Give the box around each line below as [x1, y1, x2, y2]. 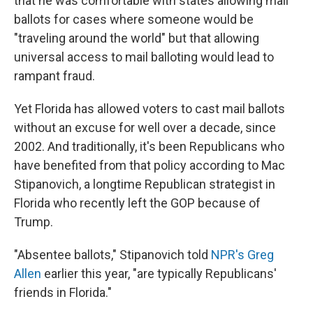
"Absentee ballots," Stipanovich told [14, 247, 211, 263]
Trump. [14, 214, 53, 230]
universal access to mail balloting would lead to [14, 50, 274, 65]
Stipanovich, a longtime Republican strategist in [14, 177, 275, 192]
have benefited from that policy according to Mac [14, 158, 285, 173]
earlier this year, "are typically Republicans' [41, 266, 277, 282]
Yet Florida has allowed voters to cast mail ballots [14, 101, 285, 117]
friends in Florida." [14, 285, 112, 300]
